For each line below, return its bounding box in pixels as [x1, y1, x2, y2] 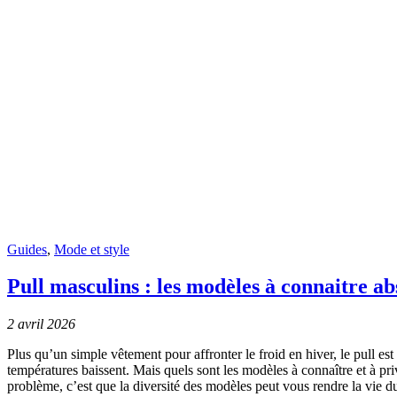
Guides [7, 241, 47, 257]
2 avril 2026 [7, 316, 75, 332]
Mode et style [54, 241, 129, 257]
